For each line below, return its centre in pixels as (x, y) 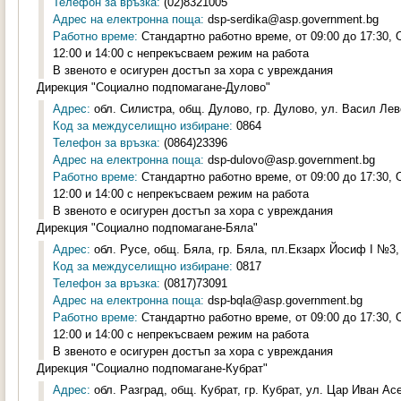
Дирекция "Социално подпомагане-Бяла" (147, 228)
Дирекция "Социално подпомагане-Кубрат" (152, 368)
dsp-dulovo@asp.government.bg (290, 160)
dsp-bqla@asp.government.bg (283, 300)
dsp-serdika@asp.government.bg (291, 19)
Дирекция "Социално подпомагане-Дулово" (154, 87)
